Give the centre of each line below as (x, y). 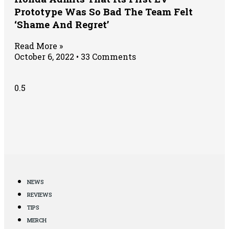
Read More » (39, 46)
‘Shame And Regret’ (62, 25)
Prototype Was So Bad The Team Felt (104, 12)
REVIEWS (40, 195)
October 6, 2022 (45, 57)
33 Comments (107, 57)
